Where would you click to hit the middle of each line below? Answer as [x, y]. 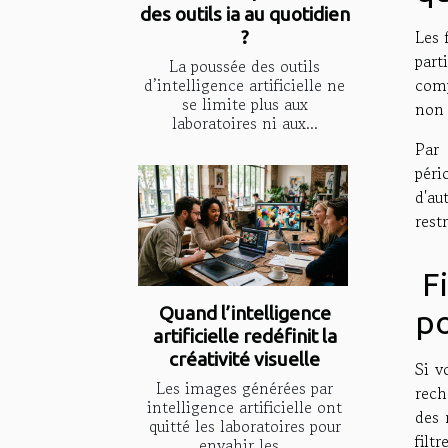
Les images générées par [244, 387]
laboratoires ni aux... [244, 123]
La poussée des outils [244, 66]
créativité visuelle [244, 358]
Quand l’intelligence [244, 312]
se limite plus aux [244, 104]
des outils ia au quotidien [244, 14]
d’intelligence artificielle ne [244, 85]
